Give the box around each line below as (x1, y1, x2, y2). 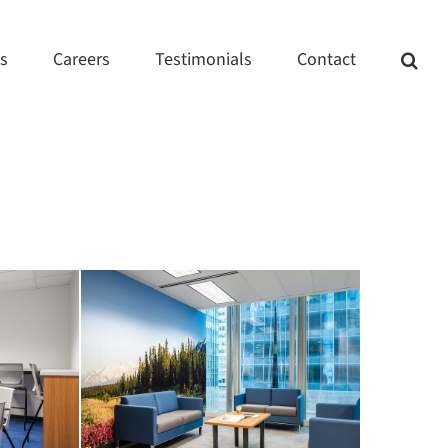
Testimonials (155, 47, 252, 72)
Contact (297, 47, 356, 72)
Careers (53, 47, 110, 72)
